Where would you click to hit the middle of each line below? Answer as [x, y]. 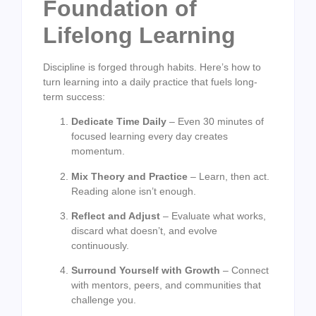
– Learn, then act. [229, 176]
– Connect [244, 271]
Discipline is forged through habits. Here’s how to [152, 67]
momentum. [98, 151]
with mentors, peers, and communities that [166, 285]
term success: [74, 96]
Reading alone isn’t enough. [134, 191]
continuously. [100, 245]
